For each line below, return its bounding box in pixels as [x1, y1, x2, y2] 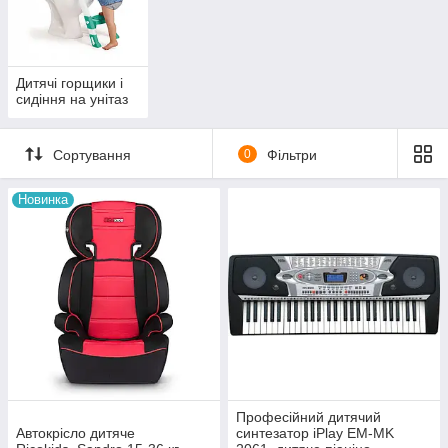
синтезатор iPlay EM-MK [236, 425, 394, 442]
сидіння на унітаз [16, 91, 128, 108]
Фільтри [266, 146, 317, 163]
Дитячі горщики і [16, 75, 123, 92]
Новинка [18, 192, 68, 208]
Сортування [53, 146, 131, 163]
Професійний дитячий [236, 409, 381, 426]
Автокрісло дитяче [16, 425, 135, 442]
